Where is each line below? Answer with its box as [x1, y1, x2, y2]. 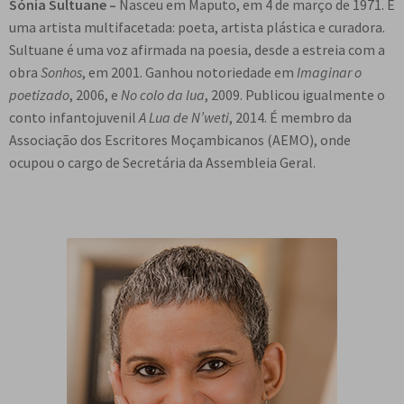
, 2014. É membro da [229, 108, 352, 127]
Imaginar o [297, 63, 362, 82]
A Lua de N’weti [139, 108, 229, 127]
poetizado [9, 86, 69, 105]
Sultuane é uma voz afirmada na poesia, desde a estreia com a [9, 41, 385, 60]
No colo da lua [121, 86, 205, 105]
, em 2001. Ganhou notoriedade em [82, 63, 297, 82]
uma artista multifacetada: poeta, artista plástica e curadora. [9, 18, 385, 37]
